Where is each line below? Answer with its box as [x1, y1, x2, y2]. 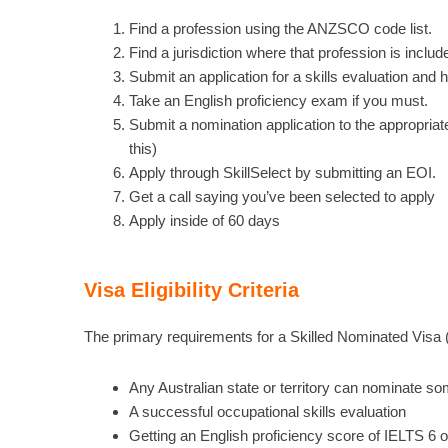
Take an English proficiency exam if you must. [128, 91, 428, 109]
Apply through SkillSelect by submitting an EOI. [128, 163, 436, 181]
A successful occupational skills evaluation [128, 402, 406, 420]
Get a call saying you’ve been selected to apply [128, 187, 435, 205]
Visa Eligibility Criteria [83, 279, 299, 302]
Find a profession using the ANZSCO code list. [128, 19, 432, 37]
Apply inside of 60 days [128, 211, 280, 229]
